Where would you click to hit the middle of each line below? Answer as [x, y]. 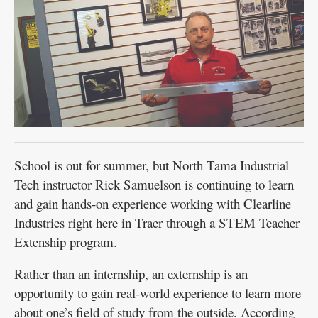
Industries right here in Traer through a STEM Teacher [157, 223]
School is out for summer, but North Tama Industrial [152, 165]
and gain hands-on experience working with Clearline [153, 204]
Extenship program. [66, 242]
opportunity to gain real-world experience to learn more [158, 293]
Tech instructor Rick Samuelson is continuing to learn [154, 185]
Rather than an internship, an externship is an [131, 274]
